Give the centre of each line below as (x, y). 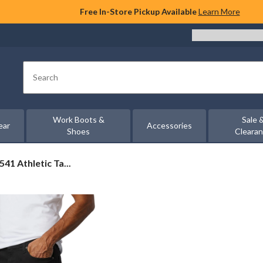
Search (46, 82)
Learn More (219, 11)
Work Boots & (78, 119)
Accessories (170, 125)
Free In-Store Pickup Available (138, 11)
